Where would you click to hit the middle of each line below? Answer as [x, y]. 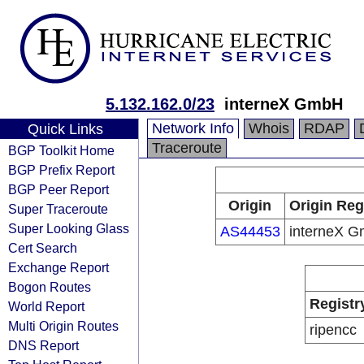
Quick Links [65, 129]
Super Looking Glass [69, 228]
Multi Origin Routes [63, 326]
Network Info [193, 128]
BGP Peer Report [58, 189]
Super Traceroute [58, 209]
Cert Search [43, 248]
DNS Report [43, 345]
